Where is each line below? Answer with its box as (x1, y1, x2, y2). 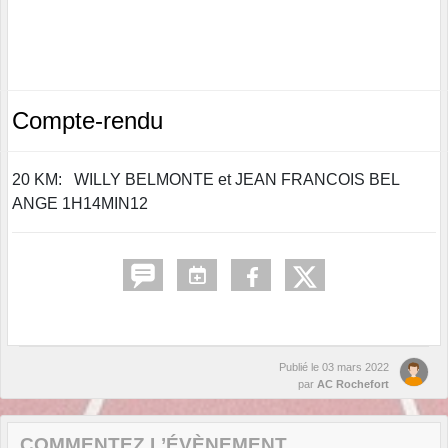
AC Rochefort (317, 378, 389, 391)
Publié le (279, 361, 322, 374)
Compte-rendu (12, 107, 163, 135)
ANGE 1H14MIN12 (12, 195, 148, 213)
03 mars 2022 (322, 361, 389, 374)
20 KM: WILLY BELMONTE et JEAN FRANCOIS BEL (12, 171, 399, 189)
